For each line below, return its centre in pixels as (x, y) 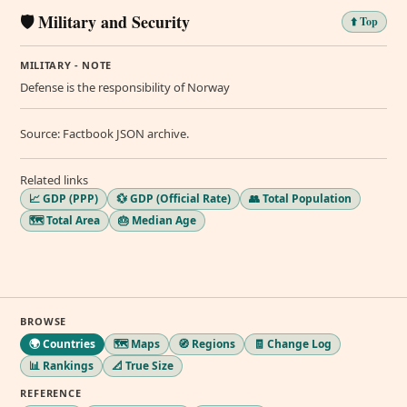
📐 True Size (143, 365)
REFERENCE (51, 392)
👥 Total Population (300, 198)
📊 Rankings (61, 365)
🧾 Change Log (293, 343)
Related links (54, 179)
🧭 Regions (207, 343)
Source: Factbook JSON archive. (104, 133)
